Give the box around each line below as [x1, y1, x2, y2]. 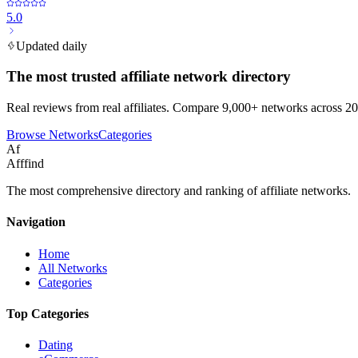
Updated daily [16, 38, 87, 53]
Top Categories [6, 306, 89, 320]
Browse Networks [6, 128, 98, 142]
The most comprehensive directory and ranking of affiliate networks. [6, 184, 351, 198]
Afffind [6, 157, 44, 171]
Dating [38, 338, 73, 352]
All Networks [38, 261, 107, 275]
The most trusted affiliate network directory [6, 68, 291, 86]
